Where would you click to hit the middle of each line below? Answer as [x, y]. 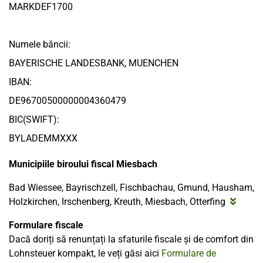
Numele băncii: [40, 45]
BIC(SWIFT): [34, 120]
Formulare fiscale [46, 225]
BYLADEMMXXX [43, 139]
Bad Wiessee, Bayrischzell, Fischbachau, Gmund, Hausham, [131, 188]
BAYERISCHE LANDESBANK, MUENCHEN [94, 63]
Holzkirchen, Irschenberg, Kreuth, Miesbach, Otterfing [117, 202]
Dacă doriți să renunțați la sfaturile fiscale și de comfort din [131, 240]
